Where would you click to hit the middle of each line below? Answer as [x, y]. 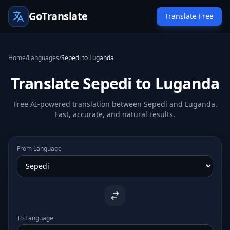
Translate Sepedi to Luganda [115, 83]
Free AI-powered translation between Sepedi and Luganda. [115, 104]
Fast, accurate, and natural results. [115, 114]
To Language [35, 218]
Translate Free [189, 16]
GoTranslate [58, 16]
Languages [43, 58]
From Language [39, 149]
